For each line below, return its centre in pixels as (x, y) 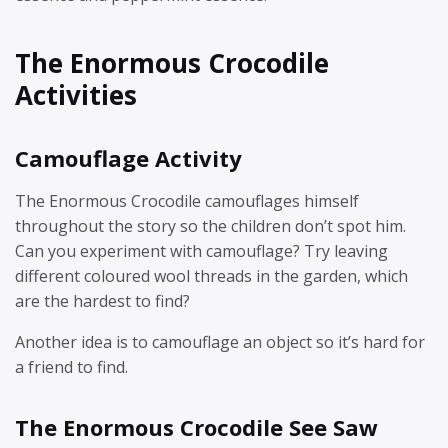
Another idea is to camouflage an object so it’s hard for (220, 341)
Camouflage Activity (128, 158)
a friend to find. (71, 366)
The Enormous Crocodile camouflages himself (187, 200)
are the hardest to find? (102, 300)
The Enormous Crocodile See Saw (196, 426)
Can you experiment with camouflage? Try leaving (201, 250)
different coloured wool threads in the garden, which (211, 275)
